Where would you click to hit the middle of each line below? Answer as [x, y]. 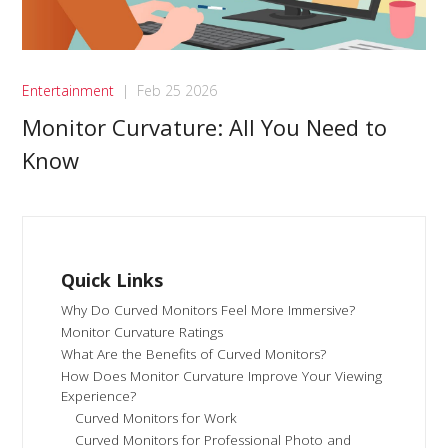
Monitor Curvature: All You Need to [205, 127]
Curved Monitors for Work [156, 418]
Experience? [99, 396]
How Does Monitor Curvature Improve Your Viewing [222, 376]
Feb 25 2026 [177, 91]
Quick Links [112, 280]
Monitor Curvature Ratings [142, 332]
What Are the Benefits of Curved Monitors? [194, 354]
